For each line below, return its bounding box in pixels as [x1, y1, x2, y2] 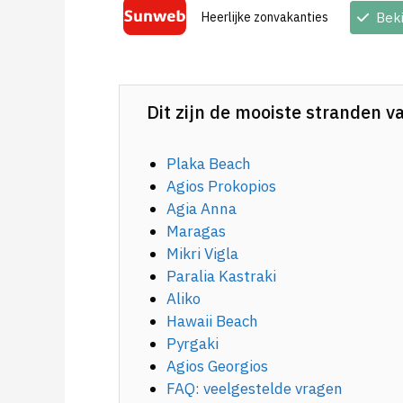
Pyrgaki [166, 333, 219, 354]
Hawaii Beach [166, 310, 259, 331]
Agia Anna [166, 198, 237, 219]
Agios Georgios [166, 355, 269, 376]
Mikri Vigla [166, 243, 239, 264]
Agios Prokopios [166, 175, 277, 196]
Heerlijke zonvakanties [201, 9, 328, 26]
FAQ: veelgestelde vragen [166, 378, 344, 399]
